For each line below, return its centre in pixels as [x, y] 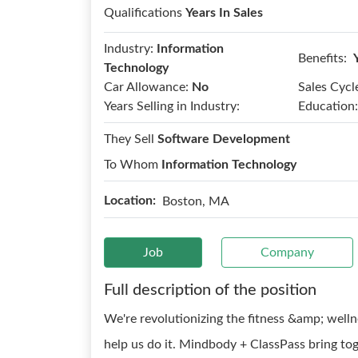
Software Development [224, 139]
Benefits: [322, 58]
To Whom [133, 165]
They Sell [131, 139]
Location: [130, 201]
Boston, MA [196, 201]
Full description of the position [210, 290]
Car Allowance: [146, 87]
